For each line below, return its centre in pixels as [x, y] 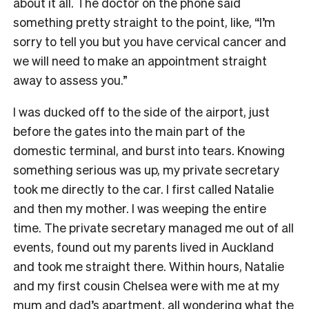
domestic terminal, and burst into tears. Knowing [149, 150]
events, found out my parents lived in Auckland [143, 247]
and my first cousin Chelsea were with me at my [146, 286]
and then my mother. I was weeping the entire [140, 208]
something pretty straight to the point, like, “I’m [144, 22]
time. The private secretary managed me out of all [153, 228]
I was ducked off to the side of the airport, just [141, 112]
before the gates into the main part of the [129, 131]
